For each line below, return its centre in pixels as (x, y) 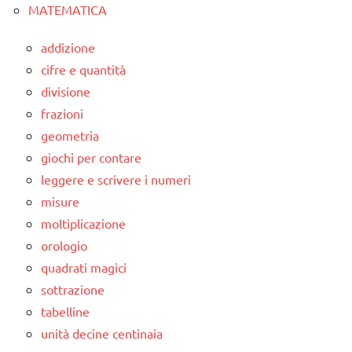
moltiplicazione (83, 223)
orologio (64, 245)
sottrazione (73, 289)
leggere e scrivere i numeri (116, 179)
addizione (68, 47)
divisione (66, 91)
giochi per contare (91, 157)
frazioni (62, 113)
